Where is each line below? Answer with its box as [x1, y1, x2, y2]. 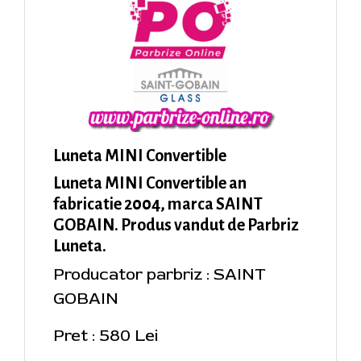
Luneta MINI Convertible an [53, 173, 247, 192]
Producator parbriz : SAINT [53, 263, 266, 284]
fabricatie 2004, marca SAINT [53, 194, 263, 213]
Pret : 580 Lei [53, 325, 158, 346]
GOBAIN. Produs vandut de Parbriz [53, 215, 299, 234]
